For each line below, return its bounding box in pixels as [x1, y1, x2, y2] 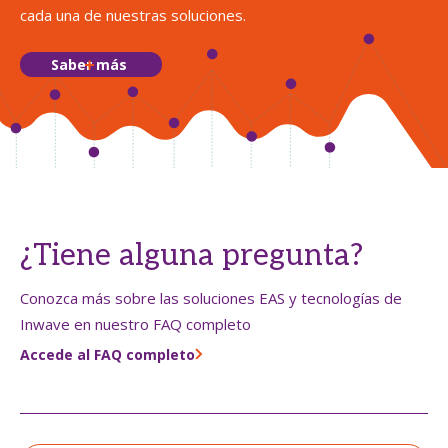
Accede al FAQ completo [20, 345, 195, 365]
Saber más [51, 54, 127, 74]
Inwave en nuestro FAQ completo [20, 314, 251, 335]
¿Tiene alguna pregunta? [20, 238, 363, 275]
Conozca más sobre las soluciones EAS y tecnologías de [20, 288, 402, 309]
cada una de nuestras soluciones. [20, 5, 246, 26]
